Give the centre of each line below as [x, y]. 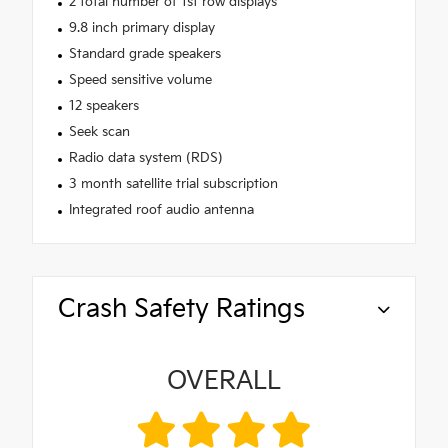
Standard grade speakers [144, 53]
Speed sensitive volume [140, 79]
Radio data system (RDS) [145, 157]
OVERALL [224, 381]
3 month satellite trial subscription [173, 183]
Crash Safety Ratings [181, 309]
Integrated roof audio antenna [161, 209]
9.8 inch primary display [141, 27]
